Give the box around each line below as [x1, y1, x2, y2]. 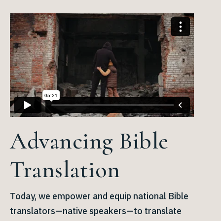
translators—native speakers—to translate [10, 205, 182, 217]
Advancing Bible [10, 126, 169, 155]
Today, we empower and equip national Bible [10, 190, 188, 202]
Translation [10, 155, 120, 184]
